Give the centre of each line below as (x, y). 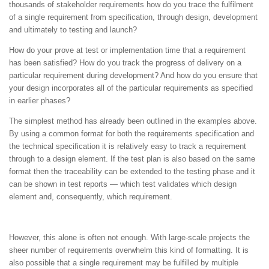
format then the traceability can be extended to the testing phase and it (132, 171)
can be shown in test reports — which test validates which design (123, 184)
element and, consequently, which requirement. (91, 196)
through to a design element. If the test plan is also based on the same (132, 159)
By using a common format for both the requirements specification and (131, 133)
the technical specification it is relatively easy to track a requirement (128, 146)
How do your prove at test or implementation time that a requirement (127, 50)
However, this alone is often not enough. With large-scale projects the (129, 238)
